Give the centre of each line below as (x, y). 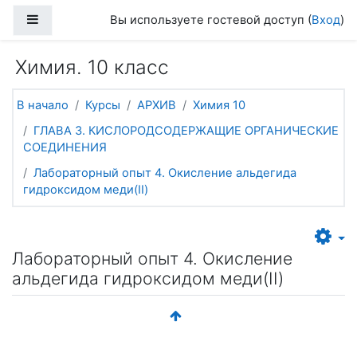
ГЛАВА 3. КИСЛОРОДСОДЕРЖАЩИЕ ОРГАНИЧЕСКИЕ (186, 130)
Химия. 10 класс (92, 67)
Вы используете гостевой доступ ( (211, 20)
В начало (43, 106)
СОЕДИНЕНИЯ (65, 147)
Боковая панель (84, 19)
